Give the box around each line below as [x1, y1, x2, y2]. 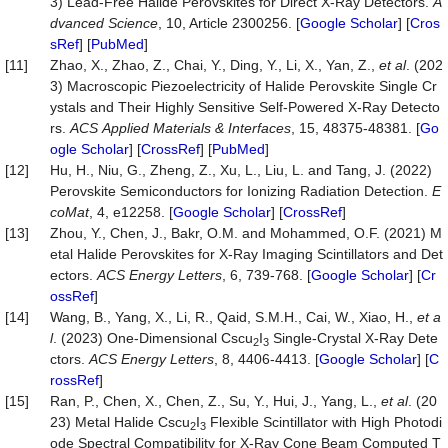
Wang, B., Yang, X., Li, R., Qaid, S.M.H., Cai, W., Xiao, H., [50, 309, 417, 325]
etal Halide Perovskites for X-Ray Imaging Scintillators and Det [50, 246, 443, 262]
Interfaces [228, 120, 291, 136]
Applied [102, 120, 149, 136]
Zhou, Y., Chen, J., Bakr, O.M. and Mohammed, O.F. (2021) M [50, 225, 442, 241]
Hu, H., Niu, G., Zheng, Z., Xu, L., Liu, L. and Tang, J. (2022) [50, 162, 432, 178]
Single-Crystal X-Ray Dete [269, 330, 438, 346]
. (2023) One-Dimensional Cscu [53, 330, 253, 346]
